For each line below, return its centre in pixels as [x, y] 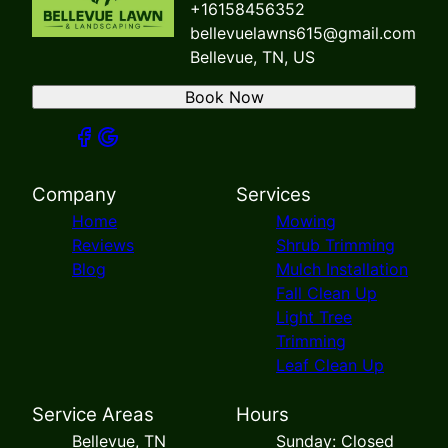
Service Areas [93, 415]
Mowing [306, 221]
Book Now [224, 97]
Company [74, 195]
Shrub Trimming [335, 245]
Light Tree [314, 317]
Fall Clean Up [326, 293]
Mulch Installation [342, 269]
